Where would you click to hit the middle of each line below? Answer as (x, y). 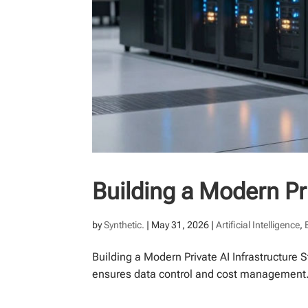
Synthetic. (124, 225)
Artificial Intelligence (258, 225)
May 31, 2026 (180, 225)
